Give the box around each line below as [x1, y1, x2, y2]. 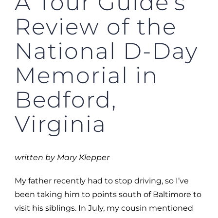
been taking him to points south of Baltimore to [15, 189, 201, 199]
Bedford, [15, 85, 117, 113]
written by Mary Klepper [15, 152, 109, 162]
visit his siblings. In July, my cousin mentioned [15, 203, 193, 213]
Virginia [15, 109, 107, 138]
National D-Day [15, 36, 198, 65]
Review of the [15, 12, 177, 40]
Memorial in [15, 61, 158, 89]
